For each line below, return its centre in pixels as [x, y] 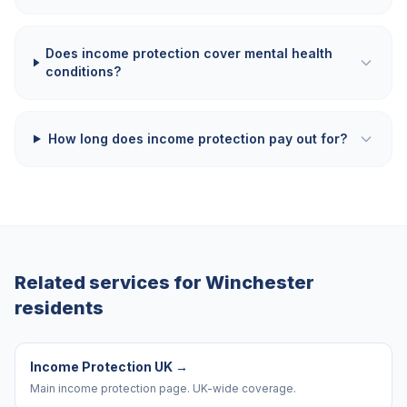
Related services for [110, 283]
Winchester [260, 283]
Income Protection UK [101, 367]
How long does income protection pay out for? [197, 139]
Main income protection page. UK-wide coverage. [163, 388]
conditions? [84, 71]
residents [59, 308]
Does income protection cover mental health [189, 53]
